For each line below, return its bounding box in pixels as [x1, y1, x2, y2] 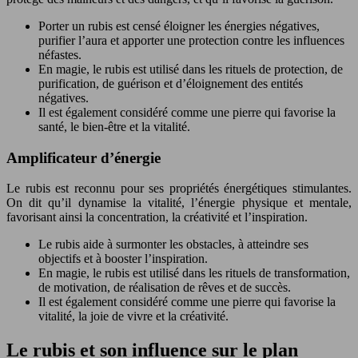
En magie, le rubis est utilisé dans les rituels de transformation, [38, 266, 350, 280]
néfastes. [38, 47, 82, 62]
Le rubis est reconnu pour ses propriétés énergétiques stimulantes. [6, 181, 352, 196]
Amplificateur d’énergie [6, 149, 161, 166]
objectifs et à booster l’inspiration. [38, 252, 208, 266]
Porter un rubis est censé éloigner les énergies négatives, [38, 18, 320, 33]
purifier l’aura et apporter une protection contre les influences [38, 33, 344, 47]
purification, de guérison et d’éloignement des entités [38, 76, 303, 90]
